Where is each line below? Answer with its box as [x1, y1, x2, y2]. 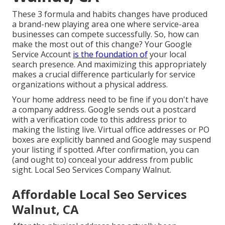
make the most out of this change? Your [12, 39, 165, 50]
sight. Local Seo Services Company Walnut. [12, 164, 171, 176]
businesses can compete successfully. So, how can [12, 29, 199, 40]
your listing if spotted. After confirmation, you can [12, 144, 199, 156]
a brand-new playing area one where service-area [12, 19, 199, 30]
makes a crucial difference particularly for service [12, 69, 195, 80]
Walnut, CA [12, 201, 79, 218]
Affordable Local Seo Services [12, 186, 187, 203]
